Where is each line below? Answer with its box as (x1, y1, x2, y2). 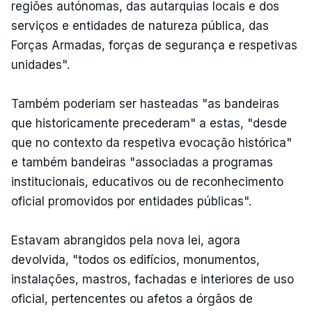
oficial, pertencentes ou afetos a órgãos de (11, 291, 253, 306)
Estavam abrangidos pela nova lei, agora (11, 233, 240, 247)
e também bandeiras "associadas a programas (11, 155, 273, 169)
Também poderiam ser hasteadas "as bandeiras (11, 96, 279, 111)
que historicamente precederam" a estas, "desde (11, 116, 287, 130)
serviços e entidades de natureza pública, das (11, 18, 269, 33)
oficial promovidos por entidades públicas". (11, 194, 251, 208)
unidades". (11, 57, 70, 72)
